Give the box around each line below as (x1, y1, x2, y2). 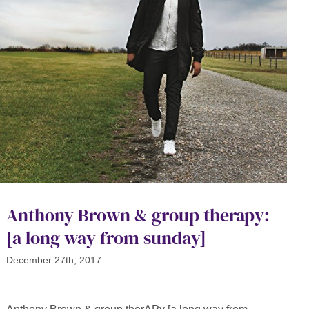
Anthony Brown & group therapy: (6, 203, 270, 228)
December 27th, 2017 (6, 255, 101, 266)
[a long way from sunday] (6, 226, 206, 251)
